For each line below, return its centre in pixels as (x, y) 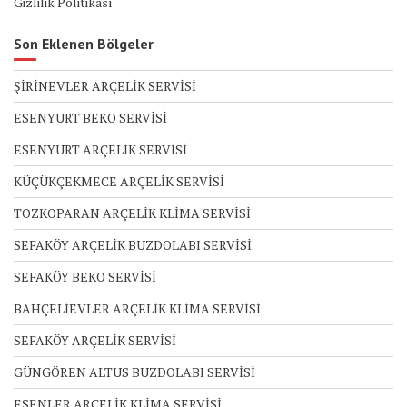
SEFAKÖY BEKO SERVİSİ (85, 277)
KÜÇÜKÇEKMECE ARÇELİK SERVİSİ (119, 182)
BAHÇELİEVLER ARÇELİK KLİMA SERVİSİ (137, 309)
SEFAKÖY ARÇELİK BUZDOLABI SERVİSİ (133, 245)
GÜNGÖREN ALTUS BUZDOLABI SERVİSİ (134, 372)
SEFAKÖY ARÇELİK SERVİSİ (95, 341)
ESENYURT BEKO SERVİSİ (90, 118)
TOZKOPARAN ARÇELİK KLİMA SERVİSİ (132, 213)
